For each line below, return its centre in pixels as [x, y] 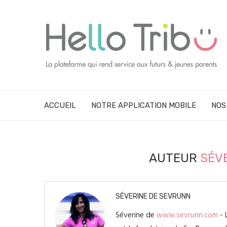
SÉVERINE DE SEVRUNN [153, 196]
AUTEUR [175, 158]
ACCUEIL [60, 105]
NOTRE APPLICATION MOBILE [144, 105]
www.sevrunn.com [187, 215]
